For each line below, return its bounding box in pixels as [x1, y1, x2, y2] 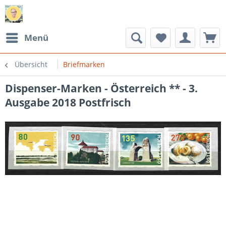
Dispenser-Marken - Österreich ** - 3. [5, 81, 198, 95]
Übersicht [15, 60, 47, 69]
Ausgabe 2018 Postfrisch [5, 95, 131, 109]
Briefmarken [63, 60, 105, 69]
